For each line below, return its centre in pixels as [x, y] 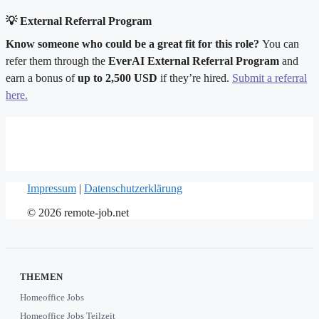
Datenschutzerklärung [133, 189]
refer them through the [57, 61]
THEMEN [42, 277]
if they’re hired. [195, 78]
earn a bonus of [42, 78]
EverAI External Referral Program [194, 61]
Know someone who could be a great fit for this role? [132, 44]
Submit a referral [270, 78]
